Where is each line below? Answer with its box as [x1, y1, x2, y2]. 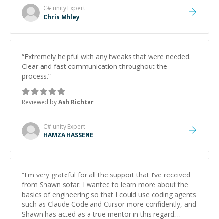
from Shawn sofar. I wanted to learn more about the [22, 180, 188, 189]
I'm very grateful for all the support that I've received [24, 170, 190, 179]
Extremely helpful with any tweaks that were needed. [24, 52, 191, 61]
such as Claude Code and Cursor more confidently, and [22, 199, 196, 209]
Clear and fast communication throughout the [22, 62, 167, 71]
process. [22, 71, 48, 81]
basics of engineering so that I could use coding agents [22, 190, 196, 199]
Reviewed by [22, 98, 58, 106]
